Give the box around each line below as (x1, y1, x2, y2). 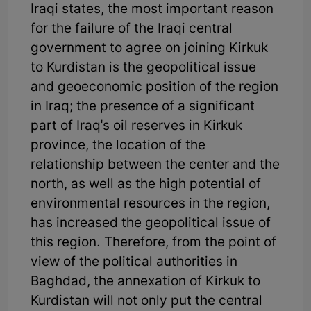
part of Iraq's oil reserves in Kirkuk (31, 117, 242, 135)
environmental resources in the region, (31, 195, 270, 213)
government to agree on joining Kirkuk (31, 40, 268, 58)
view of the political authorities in (31, 253, 237, 271)
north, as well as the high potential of (31, 176, 261, 194)
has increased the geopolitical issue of (31, 215, 271, 233)
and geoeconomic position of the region (31, 78, 278, 96)
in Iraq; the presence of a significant (31, 98, 255, 116)
